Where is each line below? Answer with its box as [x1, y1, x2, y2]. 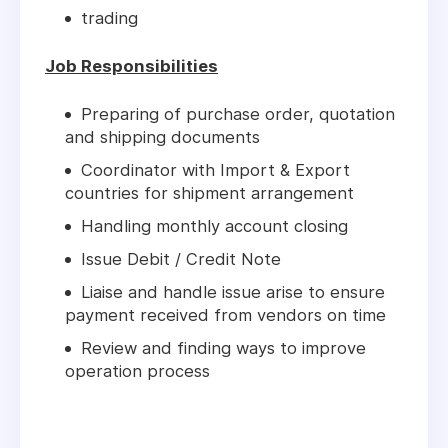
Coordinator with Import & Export [81, 160, 350, 181]
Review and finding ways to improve [81, 338, 366, 359]
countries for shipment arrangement [65, 183, 354, 204]
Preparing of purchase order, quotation [81, 104, 395, 125]
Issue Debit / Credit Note [81, 249, 281, 270]
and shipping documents [65, 127, 260, 148]
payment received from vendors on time [65, 305, 386, 326]
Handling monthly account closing [81, 216, 348, 237]
